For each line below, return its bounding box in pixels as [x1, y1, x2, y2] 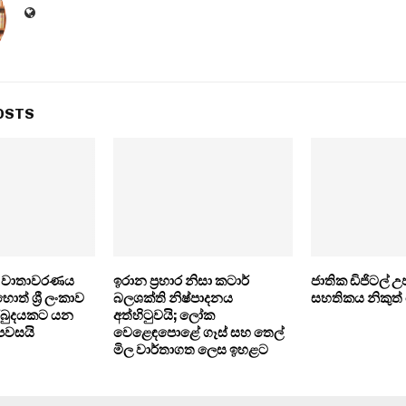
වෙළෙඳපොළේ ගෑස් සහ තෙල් [112, 324, 284, 342]
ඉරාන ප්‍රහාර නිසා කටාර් [112, 273, 249, 290]
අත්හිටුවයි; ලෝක [112, 307, 215, 324]
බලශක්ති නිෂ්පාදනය [112, 290, 233, 307]
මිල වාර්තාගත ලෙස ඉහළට [112, 342, 268, 359]
